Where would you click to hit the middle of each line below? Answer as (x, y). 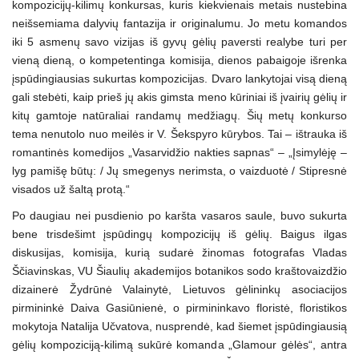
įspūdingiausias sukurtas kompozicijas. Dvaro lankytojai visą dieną (179, 79)
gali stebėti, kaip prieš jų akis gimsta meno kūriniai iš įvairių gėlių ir (179, 97)
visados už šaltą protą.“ (71, 190)
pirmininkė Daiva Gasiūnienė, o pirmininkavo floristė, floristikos (179, 308)
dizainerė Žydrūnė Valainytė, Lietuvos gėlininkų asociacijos (179, 290)
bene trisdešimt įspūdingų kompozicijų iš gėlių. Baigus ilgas (179, 234)
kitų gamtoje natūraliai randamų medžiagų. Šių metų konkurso (179, 116)
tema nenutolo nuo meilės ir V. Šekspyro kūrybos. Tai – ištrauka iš (179, 134)
